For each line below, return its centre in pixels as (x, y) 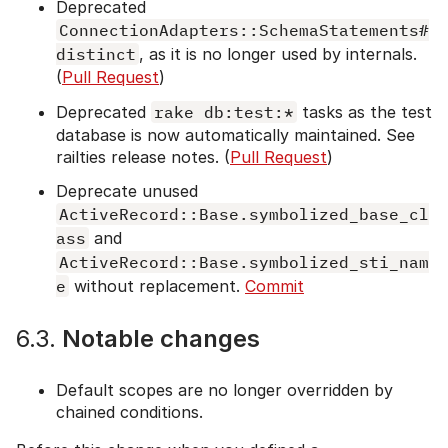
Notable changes (158, 338)
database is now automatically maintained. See (235, 134)
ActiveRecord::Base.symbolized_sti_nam (244, 261)
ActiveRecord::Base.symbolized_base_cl (244, 213)
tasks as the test (364, 111)
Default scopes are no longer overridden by (224, 389)
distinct (96, 53)
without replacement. (157, 285)
